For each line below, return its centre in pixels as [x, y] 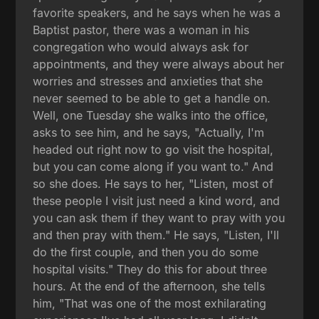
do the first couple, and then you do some [146, 252]
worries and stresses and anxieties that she [148, 81]
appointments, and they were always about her [159, 64]
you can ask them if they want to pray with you [159, 218]
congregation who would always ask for [141, 47]
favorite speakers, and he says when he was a [157, 12]
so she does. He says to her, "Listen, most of [153, 183]
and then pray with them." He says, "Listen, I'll [156, 235]
